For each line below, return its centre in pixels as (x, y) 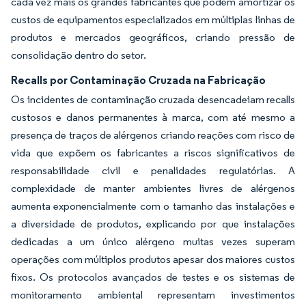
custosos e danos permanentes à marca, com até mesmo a (153, 117)
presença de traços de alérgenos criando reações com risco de (153, 135)
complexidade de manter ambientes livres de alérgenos (153, 188)
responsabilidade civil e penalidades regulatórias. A (153, 170)
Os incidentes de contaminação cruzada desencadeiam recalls (153, 99)
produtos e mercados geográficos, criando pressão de (153, 37)
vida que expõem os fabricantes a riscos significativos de (153, 153)
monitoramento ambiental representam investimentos (153, 295)
